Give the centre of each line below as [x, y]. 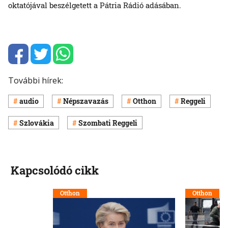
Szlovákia [37, 123]
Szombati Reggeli [108, 123]
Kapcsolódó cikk [54, 170]
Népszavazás [86, 101]
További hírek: [36, 80]
